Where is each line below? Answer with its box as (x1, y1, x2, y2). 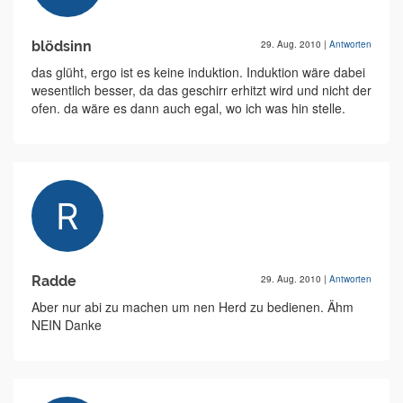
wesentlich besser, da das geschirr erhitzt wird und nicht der (31, 81, 372, 100)
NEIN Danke (31, 316, 102, 335)
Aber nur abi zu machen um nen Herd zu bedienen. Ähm (31, 298, 354, 317)
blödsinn (31, 38, 92, 56)
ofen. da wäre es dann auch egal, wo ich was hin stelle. (31, 99, 345, 118)
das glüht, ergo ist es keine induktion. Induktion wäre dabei (31, 63, 365, 82)
